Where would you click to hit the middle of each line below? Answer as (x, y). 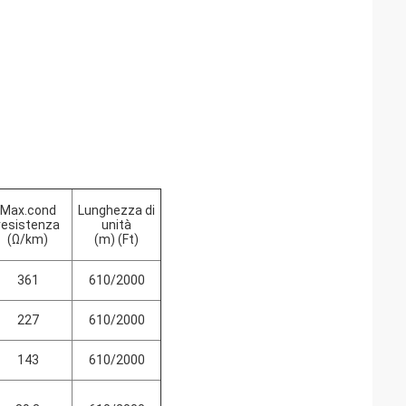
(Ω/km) (28, 239)
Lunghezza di (116, 210)
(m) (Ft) (116, 239)
